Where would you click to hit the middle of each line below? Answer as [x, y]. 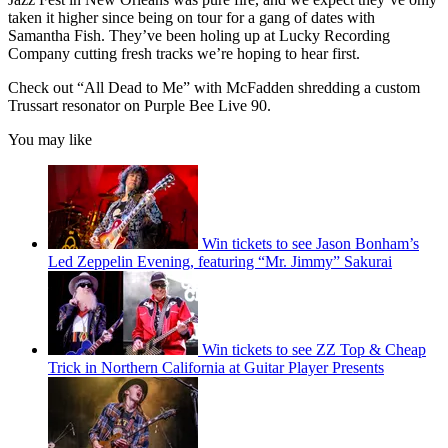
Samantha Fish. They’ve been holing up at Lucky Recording [199, 35]
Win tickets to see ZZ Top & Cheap [314, 349]
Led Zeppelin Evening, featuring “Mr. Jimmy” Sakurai [220, 261]
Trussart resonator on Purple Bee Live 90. [139, 105]
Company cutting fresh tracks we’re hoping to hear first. [184, 53]
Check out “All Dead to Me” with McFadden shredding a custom [214, 87]
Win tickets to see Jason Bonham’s [310, 243]
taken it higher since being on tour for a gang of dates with [191, 17]
